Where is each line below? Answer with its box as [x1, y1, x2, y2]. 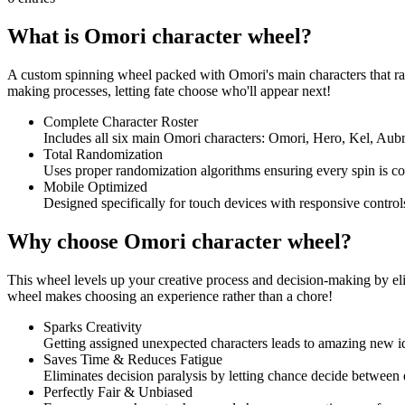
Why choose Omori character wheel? [7, 229, 352, 253]
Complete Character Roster [43, 113, 198, 129]
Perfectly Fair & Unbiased [43, 383, 193, 400]
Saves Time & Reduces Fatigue [43, 351, 222, 367]
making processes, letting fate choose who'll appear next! [7, 82, 331, 99]
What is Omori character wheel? [7, 24, 312, 48]
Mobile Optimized [43, 178, 147, 194]
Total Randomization [43, 146, 163, 162]
